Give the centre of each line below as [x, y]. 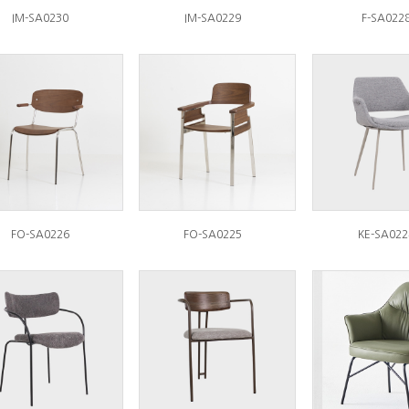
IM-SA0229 [213, 18]
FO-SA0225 [213, 235]
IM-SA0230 [40, 18]
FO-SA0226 [40, 235]
